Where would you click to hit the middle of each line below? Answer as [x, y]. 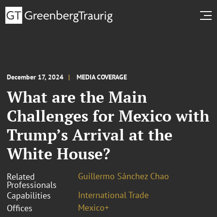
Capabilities [29, 195]
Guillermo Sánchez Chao [124, 176]
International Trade [113, 195]
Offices [20, 208]
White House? [59, 153]
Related [21, 176]
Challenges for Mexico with [108, 116]
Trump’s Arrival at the [90, 134]
